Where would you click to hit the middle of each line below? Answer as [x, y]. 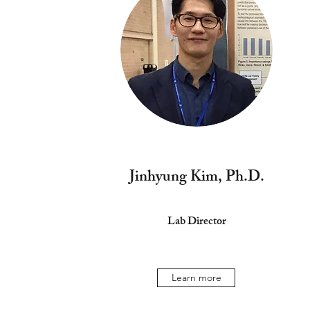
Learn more [196, 277]
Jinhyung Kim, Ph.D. [197, 178]
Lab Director [197, 222]
